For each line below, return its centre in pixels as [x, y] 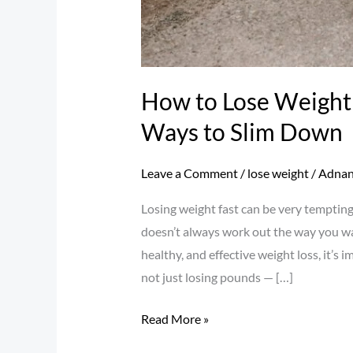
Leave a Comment [189, 173]
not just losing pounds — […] [217, 277]
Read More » [175, 318]
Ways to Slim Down [242, 131]
